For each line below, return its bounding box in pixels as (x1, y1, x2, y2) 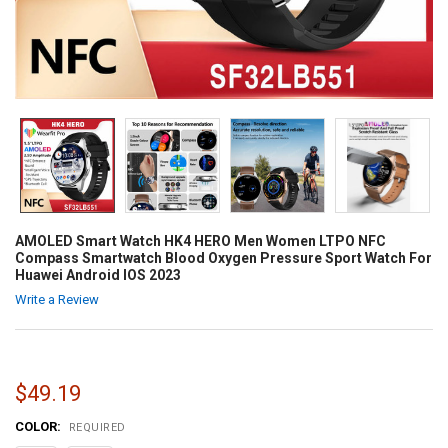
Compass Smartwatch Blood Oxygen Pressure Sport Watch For (14, 249, 432, 266)
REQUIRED (68, 420, 126, 434)
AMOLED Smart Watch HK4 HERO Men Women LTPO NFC (14, 232, 386, 249)
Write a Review (14, 292, 99, 307)
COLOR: (14, 419, 64, 434)
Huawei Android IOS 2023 (14, 266, 181, 283)
